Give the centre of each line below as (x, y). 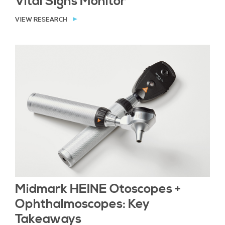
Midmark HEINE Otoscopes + (98, 189)
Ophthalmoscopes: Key (82, 204)
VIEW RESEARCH (41, 20)
